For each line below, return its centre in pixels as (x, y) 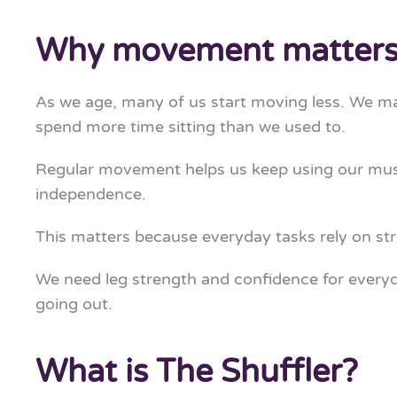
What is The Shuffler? (197, 372)
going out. (74, 304)
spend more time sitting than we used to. (191, 127)
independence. (91, 194)
